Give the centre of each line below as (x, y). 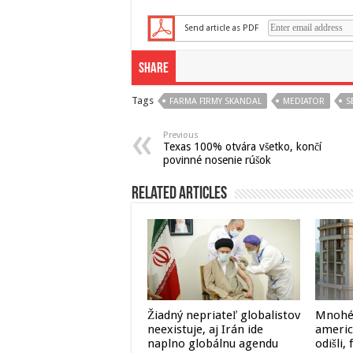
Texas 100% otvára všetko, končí (242, 147)
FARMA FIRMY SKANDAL (216, 101)
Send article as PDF (221, 28)
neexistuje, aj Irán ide (205, 330)
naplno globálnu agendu (213, 344)
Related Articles (179, 194)
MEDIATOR (304, 101)
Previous (181, 135)
